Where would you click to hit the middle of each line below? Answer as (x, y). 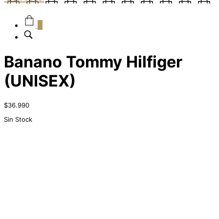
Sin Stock (18, 119)
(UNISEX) (40, 81)
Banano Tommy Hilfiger (93, 62)
